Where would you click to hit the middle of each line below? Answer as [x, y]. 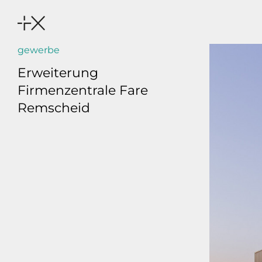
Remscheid [54, 108]
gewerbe [39, 50]
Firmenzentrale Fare [83, 91]
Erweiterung [58, 73]
